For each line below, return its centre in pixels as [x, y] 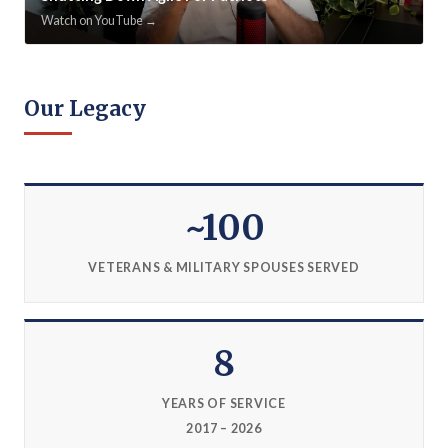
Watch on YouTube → [99, 20]
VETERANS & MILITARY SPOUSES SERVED [224, 267]
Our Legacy [85, 108]
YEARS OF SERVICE [224, 403]
